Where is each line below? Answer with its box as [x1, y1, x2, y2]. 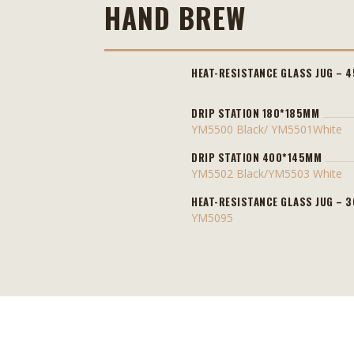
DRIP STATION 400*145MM [191, 149, 322, 165]
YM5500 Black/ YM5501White [191, 122, 342, 137]
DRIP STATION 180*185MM [191, 105, 319, 121]
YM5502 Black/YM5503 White [191, 166, 342, 181]
